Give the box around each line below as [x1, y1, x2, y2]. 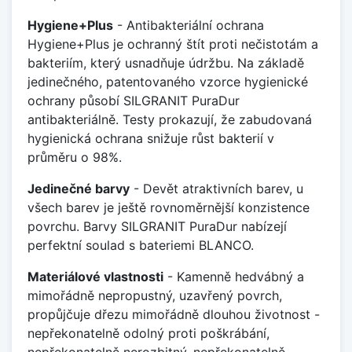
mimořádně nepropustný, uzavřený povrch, [27, 287, 282, 303]
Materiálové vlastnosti [27, 268, 163, 284]
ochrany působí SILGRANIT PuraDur [27, 92, 240, 108]
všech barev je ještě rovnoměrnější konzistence [27, 199, 310, 215]
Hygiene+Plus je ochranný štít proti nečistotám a [27, 35, 318, 52]
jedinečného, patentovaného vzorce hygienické [27, 73, 308, 90]
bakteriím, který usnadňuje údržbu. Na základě [27, 54, 304, 71]
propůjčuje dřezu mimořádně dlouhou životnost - [27, 306, 320, 322]
